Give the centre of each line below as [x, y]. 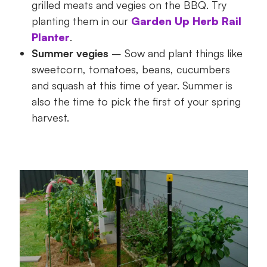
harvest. [50, 118]
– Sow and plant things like [175, 53]
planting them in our [81, 21]
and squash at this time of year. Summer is [132, 86]
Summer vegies [70, 53]
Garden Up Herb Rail [186, 21]
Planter [50, 37]
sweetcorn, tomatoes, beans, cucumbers [131, 69]
